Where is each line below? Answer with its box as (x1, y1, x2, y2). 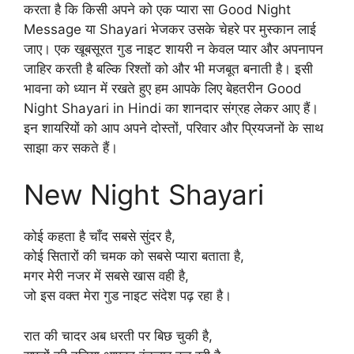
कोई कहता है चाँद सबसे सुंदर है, (24, 228, 175, 244)
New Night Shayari (24, 178, 264, 211)
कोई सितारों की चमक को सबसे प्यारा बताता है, (24, 248, 244, 264)
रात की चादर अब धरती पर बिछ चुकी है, (24, 327, 213, 344)
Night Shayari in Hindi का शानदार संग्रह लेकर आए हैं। (24, 100, 318, 116)
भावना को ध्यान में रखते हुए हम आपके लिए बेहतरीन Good (24, 80, 302, 96)
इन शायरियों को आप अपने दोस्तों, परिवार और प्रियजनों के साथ (24, 119, 323, 136)
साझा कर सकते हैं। (24, 139, 118, 156)
